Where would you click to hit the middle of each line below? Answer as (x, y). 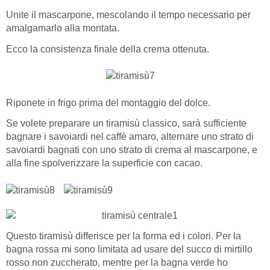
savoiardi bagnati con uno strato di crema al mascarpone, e (132, 150)
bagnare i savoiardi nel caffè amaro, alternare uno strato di (130, 137)
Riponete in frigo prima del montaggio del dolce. (108, 102)
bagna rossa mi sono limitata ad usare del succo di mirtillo (129, 250)
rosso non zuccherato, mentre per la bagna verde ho (117, 263)
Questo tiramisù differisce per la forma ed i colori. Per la (124, 236)
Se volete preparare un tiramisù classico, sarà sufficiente (126, 124)
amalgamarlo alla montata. (63, 28)
